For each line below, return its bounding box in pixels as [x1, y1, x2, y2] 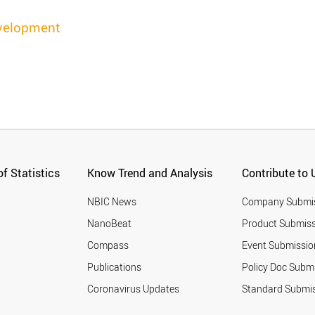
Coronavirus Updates [87, 282, 180, 295]
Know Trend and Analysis [87, 165, 213, 181]
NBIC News [87, 195, 137, 208]
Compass [87, 238, 129, 252]
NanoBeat [87, 217, 132, 230]
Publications [87, 260, 142, 274]
